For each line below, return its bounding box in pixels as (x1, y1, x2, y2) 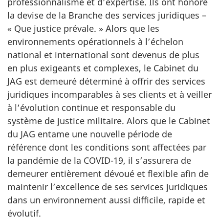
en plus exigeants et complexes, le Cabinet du (7, 62, 198, 74)
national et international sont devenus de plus (7, 49, 199, 61)
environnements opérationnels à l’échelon (7, 36, 183, 47)
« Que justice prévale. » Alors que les (7, 22, 159, 34)
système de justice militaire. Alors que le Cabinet (7, 115, 210, 127)
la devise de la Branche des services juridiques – (7, 9, 206, 21)
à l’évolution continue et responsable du (7, 102, 175, 113)
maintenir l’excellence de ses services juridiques (7, 181, 208, 193)
